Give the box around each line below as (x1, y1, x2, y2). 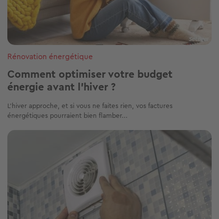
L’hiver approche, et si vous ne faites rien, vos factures (7, 101, 173, 111)
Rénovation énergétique (7, 51, 93, 63)
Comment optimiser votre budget (7, 66, 173, 82)
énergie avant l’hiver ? (7, 79, 116, 95)
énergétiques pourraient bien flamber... (7, 110, 128, 121)
